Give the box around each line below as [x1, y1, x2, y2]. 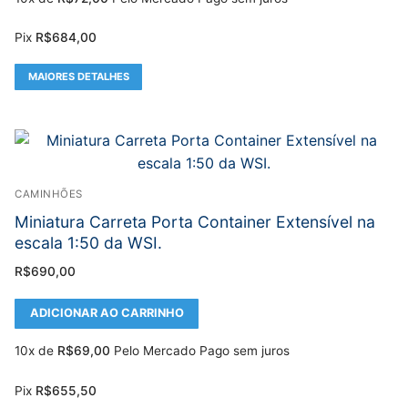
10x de [15, 343, 57, 359]
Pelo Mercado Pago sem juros [114, 343, 290, 359]
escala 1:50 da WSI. [15, 232, 162, 252]
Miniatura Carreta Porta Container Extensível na [15, 211, 375, 231]
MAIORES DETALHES [27, 69, 129, 83]
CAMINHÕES [15, 188, 83, 201]
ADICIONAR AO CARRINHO [29, 306, 184, 320]
